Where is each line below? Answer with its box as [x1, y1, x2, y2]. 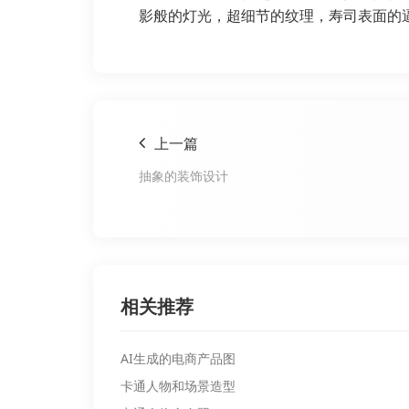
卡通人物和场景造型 [121, 377, 236, 394]
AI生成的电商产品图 [121, 350, 236, 367]
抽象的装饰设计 [139, 167, 228, 184]
